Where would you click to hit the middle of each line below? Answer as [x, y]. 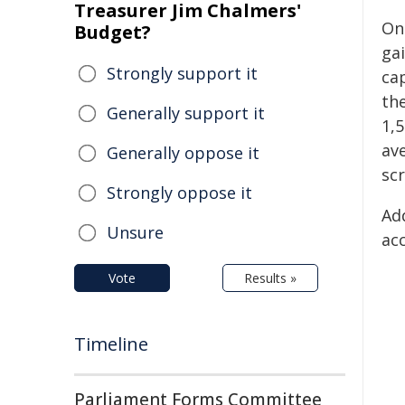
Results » [270, 278]
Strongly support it [182, 73]
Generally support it [186, 113]
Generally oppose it [183, 153]
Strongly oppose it [179, 193]
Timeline [111, 344]
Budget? [113, 32]
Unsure [135, 232]
